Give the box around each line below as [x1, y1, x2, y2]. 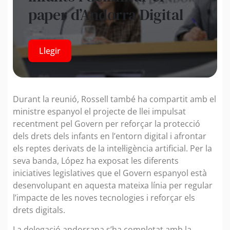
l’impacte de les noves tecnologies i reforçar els [13, 191, 195, 203]
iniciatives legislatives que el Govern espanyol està [13, 167, 207, 179]
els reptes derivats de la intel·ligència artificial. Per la [13, 142, 212, 154]
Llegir [39, 45, 61, 56]
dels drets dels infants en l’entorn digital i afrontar [13, 130, 206, 142]
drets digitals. [13, 204, 65, 216]
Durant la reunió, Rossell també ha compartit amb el [13, 93, 216, 105]
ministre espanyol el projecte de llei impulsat [13, 105, 186, 117]
